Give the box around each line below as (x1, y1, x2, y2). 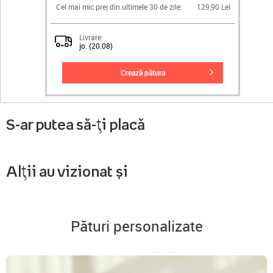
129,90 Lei (197, 1, 230, 12)
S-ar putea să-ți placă (6, 116, 145, 132)
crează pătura (125, 67, 165, 77)
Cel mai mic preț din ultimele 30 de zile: (56, 1, 182, 12)
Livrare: (79, 32, 103, 42)
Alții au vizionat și (6, 163, 128, 179)
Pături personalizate (70, 216, 203, 236)
